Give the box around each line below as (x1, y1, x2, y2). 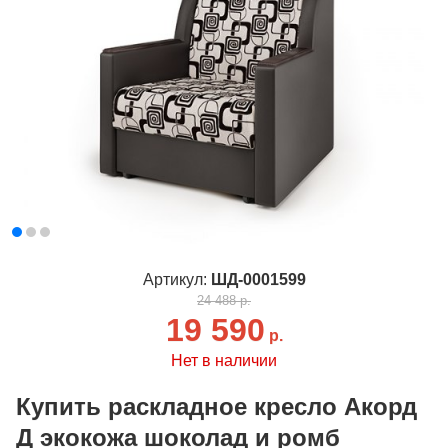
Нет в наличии (171, 352, 277, 370)
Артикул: (142, 271, 211, 289)
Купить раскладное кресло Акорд (16, 393, 417, 421)
